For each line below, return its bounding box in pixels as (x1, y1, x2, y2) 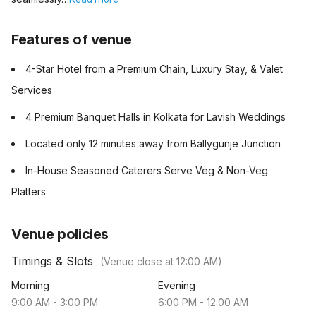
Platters (11, 186, 46, 197)
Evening (158, 279, 195, 291)
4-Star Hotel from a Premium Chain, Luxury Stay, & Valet (25, 63, 283, 75)
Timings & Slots (11, 254, 93, 268)
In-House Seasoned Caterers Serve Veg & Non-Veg (25, 164, 268, 176)
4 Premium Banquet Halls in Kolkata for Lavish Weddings (25, 111, 286, 123)
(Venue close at (100, 255, 176, 267)
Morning (11, 279, 49, 291)
